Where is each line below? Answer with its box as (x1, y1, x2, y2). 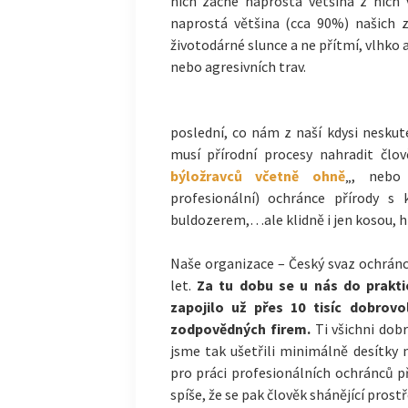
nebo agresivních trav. (169, 57, 306, 76)
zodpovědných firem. (169, 320, 315, 338)
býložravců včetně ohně (169, 167, 346, 185)
